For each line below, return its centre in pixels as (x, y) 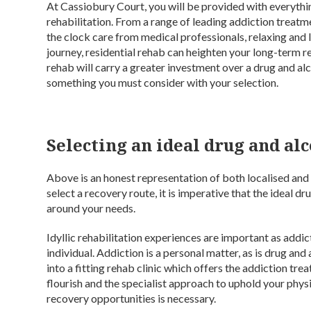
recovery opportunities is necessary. (132, 298)
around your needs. (91, 208)
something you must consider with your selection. (163, 82)
